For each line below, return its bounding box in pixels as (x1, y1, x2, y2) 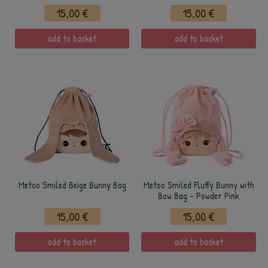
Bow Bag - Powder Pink (158, 190, 239, 202)
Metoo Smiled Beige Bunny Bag (18, 179, 126, 191)
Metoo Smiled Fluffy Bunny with (143, 179, 254, 191)
